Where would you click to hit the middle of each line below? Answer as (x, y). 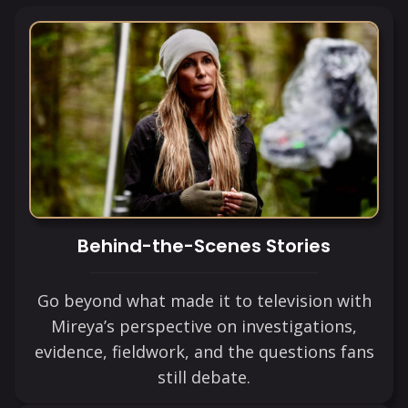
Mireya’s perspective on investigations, (204, 326)
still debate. (204, 377)
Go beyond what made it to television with (204, 300)
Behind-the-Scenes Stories (204, 245)
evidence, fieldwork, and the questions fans (204, 351)
